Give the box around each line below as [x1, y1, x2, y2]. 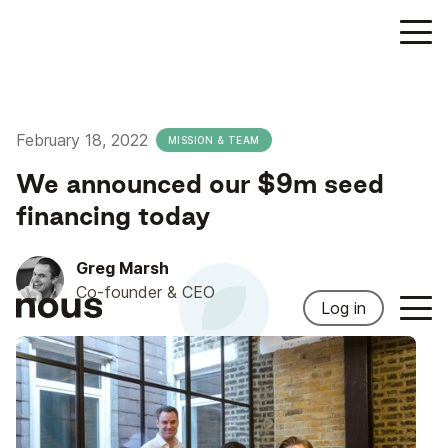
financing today [16, 201, 210, 230]
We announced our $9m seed [16, 169, 384, 198]
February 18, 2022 [16, 130, 148, 150]
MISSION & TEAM [168, 134, 260, 146]
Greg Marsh [76, 258, 169, 278]
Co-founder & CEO [76, 282, 215, 302]
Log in [321, 298, 366, 318]
